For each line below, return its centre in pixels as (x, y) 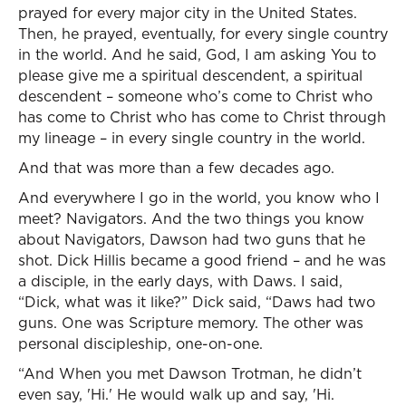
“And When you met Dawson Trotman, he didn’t (190, 373)
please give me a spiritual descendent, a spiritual (190, 75)
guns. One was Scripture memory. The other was (191, 323)
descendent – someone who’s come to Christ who (195, 96)
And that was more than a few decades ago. (176, 168)
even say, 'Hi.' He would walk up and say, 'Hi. (176, 394)
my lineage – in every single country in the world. (192, 138)
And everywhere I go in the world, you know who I (199, 198)
